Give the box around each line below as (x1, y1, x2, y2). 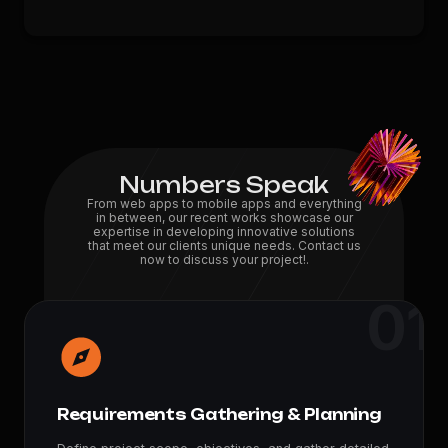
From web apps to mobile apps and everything (86, 196, 362, 211)
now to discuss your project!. (139, 252, 309, 267)
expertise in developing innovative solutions (93, 224, 355, 239)
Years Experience (174, 430, 274, 445)
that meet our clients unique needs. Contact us (87, 238, 361, 253)
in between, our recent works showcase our (95, 210, 353, 225)
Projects (200, 354, 248, 369)
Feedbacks (191, 392, 257, 407)
